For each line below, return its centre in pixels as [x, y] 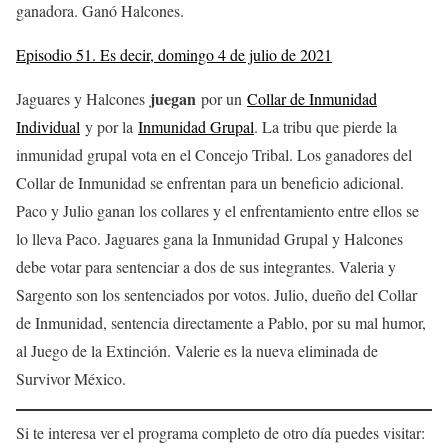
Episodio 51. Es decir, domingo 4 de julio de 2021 [174, 55]
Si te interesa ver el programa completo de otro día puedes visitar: [220, 433]
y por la [109, 127]
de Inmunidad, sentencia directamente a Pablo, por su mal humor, [221, 323]
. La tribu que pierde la [325, 127]
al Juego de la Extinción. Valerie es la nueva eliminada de [197, 351]
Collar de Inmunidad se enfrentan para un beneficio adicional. [210, 183]
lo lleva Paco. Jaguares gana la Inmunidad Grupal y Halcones [209, 239]
